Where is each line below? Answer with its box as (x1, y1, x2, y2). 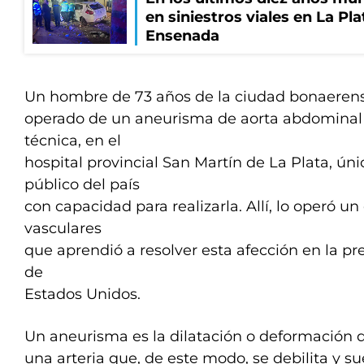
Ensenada (145, 27, 219, 45)
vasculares (24, 219, 102, 237)
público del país (24, 175, 140, 193)
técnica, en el (24, 132, 121, 149)
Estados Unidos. (24, 285, 141, 303)
